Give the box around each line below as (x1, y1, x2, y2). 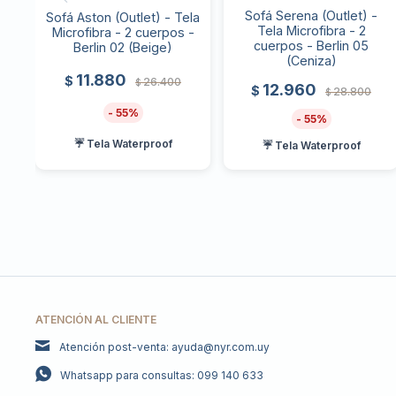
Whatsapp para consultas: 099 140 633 (60, 368, 263, 382)
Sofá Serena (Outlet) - (245, 7, 378, 23)
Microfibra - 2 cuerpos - (51, 24, 194, 40)
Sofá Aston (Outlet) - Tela (46, 9, 201, 25)
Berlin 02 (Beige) (73, 39, 173, 55)
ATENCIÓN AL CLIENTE (35, 312, 156, 326)
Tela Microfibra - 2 (256, 22, 366, 38)
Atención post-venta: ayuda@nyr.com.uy (59, 339, 270, 354)
